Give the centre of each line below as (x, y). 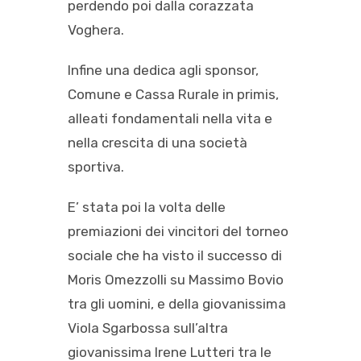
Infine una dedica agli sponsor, (163, 70)
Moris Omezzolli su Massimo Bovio (176, 279)
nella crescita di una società (158, 142)
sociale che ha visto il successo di (175, 255)
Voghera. (96, 29)
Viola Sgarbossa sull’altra (148, 328)
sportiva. (96, 166)
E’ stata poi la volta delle (147, 207)
